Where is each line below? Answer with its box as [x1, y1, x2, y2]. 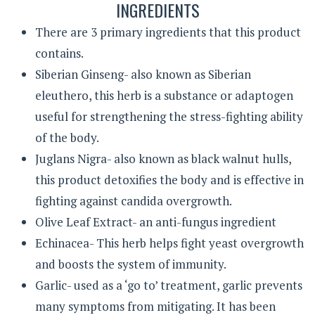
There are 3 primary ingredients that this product [35, 23, 301, 40]
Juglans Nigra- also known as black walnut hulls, [35, 150, 291, 167]
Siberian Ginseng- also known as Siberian [35, 65, 251, 82]
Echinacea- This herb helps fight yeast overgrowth [35, 234, 304, 251]
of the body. [35, 129, 99, 146]
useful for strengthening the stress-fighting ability [35, 108, 303, 124]
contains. [35, 44, 84, 61]
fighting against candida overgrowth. [35, 192, 232, 209]
